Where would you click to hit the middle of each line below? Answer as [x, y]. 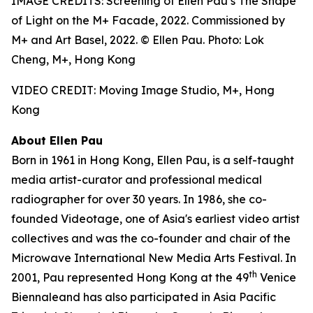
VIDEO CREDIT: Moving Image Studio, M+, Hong [143, 90]
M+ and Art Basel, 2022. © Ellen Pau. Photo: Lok [138, 40]
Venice [277, 277]
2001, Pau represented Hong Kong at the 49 [130, 277]
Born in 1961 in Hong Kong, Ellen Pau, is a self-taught [153, 160]
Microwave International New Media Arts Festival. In [154, 258]
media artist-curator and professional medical [137, 180]
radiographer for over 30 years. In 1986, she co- [139, 199]
